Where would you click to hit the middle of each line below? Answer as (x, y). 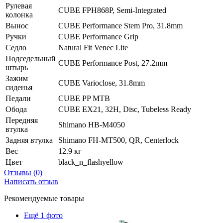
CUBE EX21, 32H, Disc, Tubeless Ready (125, 109)
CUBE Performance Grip (98, 36)
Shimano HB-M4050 (92, 124)
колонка (19, 14)
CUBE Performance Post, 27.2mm (113, 63)
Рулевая (19, 5)
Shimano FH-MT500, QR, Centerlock (118, 140)
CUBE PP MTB (84, 98)
